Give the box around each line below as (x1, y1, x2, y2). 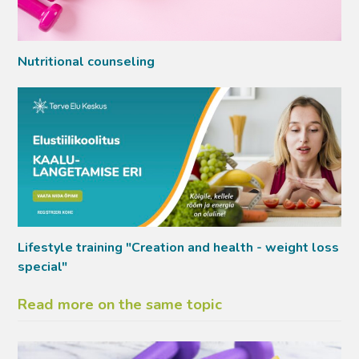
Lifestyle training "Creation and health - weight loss (18, 238, 340, 256)
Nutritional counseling (18, 53, 155, 71)
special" (18, 257, 68, 276)
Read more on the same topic (18, 293, 223, 315)
